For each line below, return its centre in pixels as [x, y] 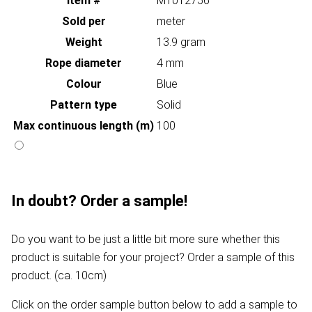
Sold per [84, 22]
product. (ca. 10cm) [59, 276]
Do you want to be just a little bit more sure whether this [146, 240]
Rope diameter [84, 63]
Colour [84, 84]
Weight [84, 42]
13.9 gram [181, 42]
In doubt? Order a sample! [99, 201]
